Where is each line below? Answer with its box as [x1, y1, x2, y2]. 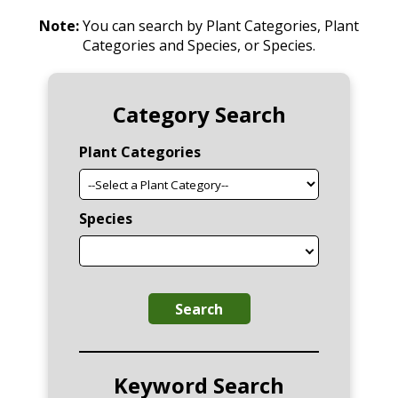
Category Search [112, 99, 286, 130]
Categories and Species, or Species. [83, 36, 315, 56]
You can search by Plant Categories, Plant [79, 16, 359, 36]
